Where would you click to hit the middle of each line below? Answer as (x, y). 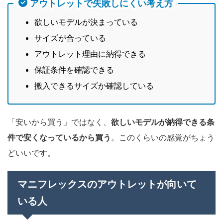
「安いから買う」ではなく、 (59, 122)
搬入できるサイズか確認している (94, 85)
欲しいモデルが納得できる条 (163, 122)
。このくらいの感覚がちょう (163, 137)
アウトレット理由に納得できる (90, 54)
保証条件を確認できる (74, 69)
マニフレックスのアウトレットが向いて (107, 184)
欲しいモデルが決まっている (86, 22)
